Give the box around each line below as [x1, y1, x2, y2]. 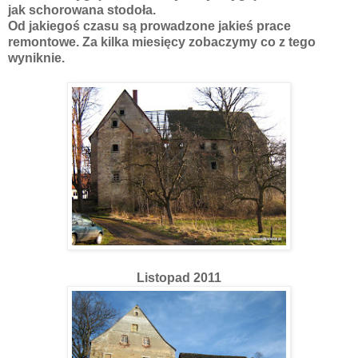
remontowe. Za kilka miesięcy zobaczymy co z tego [8, 34, 316, 49]
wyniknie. [8, 50, 65, 65]
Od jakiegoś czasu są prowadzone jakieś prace [8, 18, 291, 33]
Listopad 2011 [137, 270, 221, 284]
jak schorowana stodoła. [8, 2, 156, 17]
